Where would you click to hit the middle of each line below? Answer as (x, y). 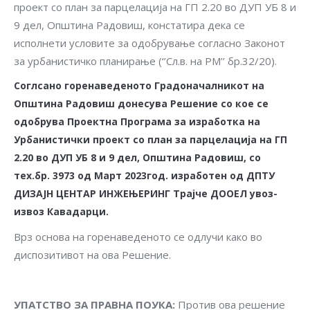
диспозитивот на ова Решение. (92, 255)
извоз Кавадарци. (61, 212)
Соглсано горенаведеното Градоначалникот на (139, 86)
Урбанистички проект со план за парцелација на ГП (151, 140)
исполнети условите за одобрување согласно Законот (149, 43)
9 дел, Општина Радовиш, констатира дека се (129, 25)
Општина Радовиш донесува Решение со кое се (141, 104)
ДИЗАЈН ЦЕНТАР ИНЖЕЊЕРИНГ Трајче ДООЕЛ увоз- (146, 194)
